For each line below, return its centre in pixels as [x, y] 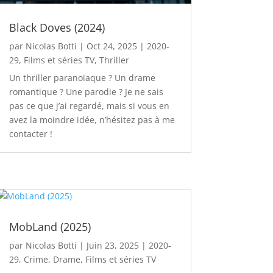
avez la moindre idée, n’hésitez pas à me [92, 120]
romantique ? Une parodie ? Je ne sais [86, 92]
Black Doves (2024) [57, 28]
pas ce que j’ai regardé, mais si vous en [89, 106]
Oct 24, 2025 [112, 46]
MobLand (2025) [50, 227]
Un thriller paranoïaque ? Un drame [82, 78]
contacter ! [30, 134]
